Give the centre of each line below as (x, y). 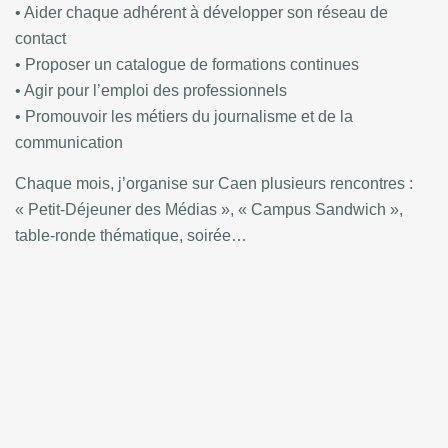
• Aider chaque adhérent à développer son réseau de (201, 12)
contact (40, 38)
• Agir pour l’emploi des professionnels (151, 90)
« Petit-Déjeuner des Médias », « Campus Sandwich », (209, 209)
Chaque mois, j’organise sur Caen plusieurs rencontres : (214, 183)
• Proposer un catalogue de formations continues (187, 64)
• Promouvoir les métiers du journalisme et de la (184, 116)
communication (69, 142)
